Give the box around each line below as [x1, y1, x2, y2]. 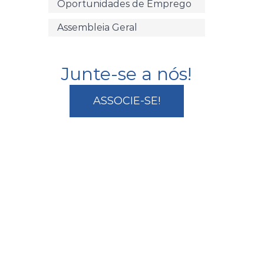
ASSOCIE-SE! [93, 94, 160, 108]
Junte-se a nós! [61, 63, 192, 85]
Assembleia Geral [57, 22, 137, 34]
